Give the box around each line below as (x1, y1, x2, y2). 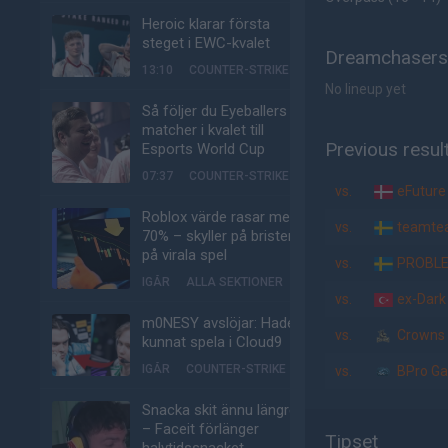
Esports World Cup (142, 140, 265, 158)
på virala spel (142, 246, 227, 264)
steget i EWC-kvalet (142, 34, 270, 52)
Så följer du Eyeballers (142, 102, 287, 120)
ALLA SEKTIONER (186, 275, 283, 289)
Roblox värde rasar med (142, 208, 298, 226)
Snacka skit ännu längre (142, 401, 297, 419)
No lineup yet (325, 81, 406, 97)
